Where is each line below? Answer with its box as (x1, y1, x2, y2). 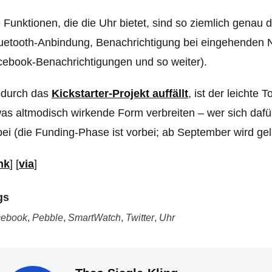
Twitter (126, 212, 154, 223)
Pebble (32, 212, 63, 223)
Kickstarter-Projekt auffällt (52, 87, 188, 100)
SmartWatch (68, 212, 121, 223)
